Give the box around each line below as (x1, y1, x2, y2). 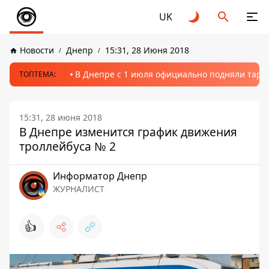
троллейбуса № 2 (19, 138, 116, 154)
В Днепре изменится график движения (19, 124, 237, 140)
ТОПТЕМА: (19, 69, 56, 79)
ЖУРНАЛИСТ (53, 183, 104, 195)
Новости (20, 44, 54, 56)
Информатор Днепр (53, 169, 147, 183)
